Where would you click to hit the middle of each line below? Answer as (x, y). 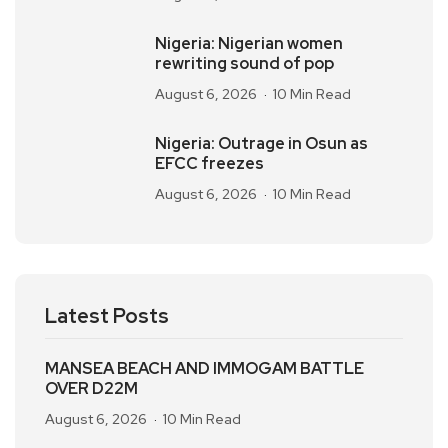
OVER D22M (91, 388)
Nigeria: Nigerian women (249, 43)
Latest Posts (107, 316)
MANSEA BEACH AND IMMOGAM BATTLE (204, 368)
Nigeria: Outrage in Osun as (261, 143)
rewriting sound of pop (244, 63)
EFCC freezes (209, 163)
